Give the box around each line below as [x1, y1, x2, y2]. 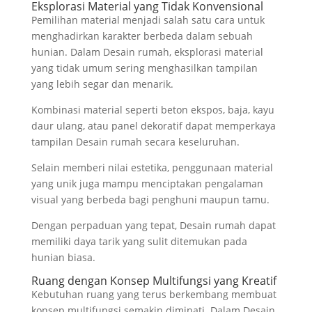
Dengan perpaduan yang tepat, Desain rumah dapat [31, 218, 276, 232]
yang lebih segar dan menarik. [31, 77, 173, 91]
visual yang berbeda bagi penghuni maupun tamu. [31, 192, 270, 206]
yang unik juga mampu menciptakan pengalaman [31, 176, 263, 190]
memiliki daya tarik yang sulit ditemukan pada [31, 234, 247, 248]
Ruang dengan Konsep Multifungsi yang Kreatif [31, 272, 276, 288]
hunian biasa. [31, 250, 95, 264]
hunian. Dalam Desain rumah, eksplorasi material [31, 45, 263, 58]
